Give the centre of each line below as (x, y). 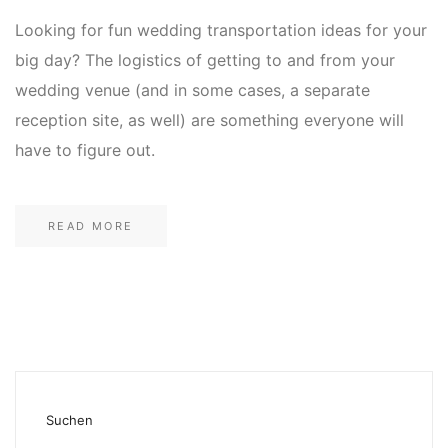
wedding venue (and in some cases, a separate (192, 89)
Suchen (69, 420)
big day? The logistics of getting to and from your (205, 59)
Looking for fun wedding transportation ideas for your (221, 29)
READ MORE (91, 225)
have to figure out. (85, 149)
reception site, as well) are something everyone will (209, 119)
